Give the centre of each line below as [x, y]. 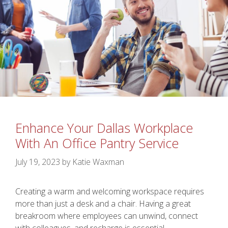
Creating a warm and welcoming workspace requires [110, 191]
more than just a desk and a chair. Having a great [103, 203]
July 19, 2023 [38, 162]
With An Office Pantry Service [97, 143]
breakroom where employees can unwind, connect [107, 216]
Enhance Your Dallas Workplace [104, 127]
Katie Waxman [98, 162]
